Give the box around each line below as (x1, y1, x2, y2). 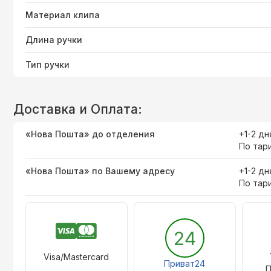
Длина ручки (25, 34, 82, 45)
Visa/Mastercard (44, 252, 109, 263)
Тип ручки (25, 59, 70, 70)
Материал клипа (25, 10, 100, 21)
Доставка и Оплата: (13, 102, 142, 117)
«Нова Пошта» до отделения (25, 129, 155, 140)
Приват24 (164, 258, 206, 269)
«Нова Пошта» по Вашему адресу (25, 166, 175, 177)
